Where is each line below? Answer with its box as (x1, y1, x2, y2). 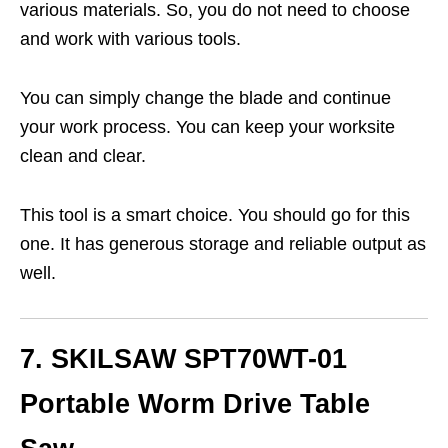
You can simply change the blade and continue (20, 88, 391, 109)
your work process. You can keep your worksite (20, 117, 395, 138)
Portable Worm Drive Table (20, 389, 370, 420)
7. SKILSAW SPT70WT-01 (20, 344, 347, 375)
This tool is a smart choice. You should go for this (20, 205, 410, 226)
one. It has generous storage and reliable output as (20, 234, 426, 255)
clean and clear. (20, 146, 146, 167)
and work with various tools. (20, 29, 241, 50)
